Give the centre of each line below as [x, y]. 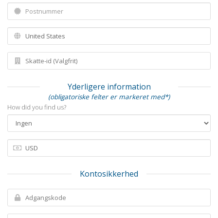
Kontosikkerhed [109, 173]
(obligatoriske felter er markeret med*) [109, 96]
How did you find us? [37, 107]
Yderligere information [109, 86]
